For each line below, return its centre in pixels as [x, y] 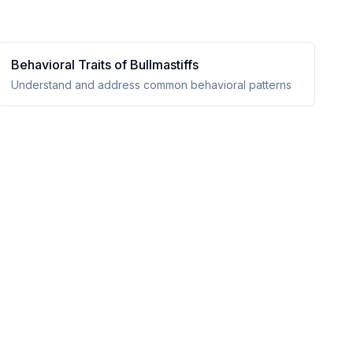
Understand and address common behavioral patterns [152, 85]
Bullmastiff [162, 65]
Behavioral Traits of [71, 65]
